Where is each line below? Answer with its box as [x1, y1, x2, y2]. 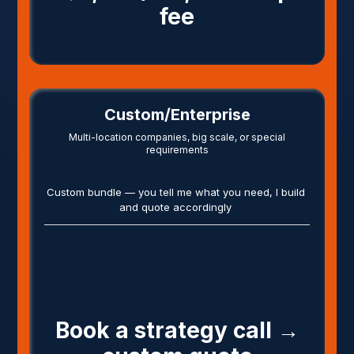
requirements [145, 143, 209, 156]
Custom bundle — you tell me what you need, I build [46, 185, 305, 198]
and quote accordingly [119, 200, 232, 213]
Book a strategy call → [55, 316, 299, 344]
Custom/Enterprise [104, 104, 250, 124]
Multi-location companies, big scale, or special [69, 130, 285, 143]
